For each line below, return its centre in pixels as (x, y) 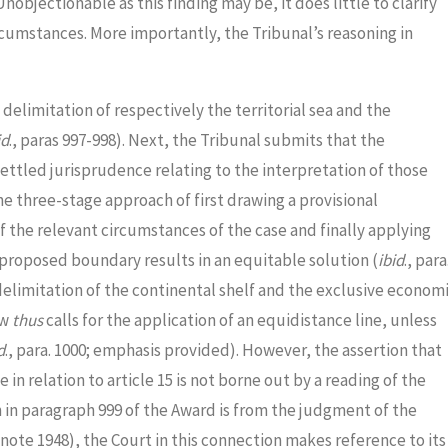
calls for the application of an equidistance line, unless (241, 320)
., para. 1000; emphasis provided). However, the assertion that (223, 350)
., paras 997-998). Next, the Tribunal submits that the (196, 140)
